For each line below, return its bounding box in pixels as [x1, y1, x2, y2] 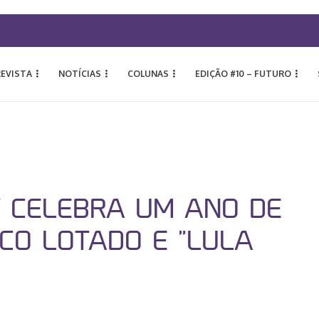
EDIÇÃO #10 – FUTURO [195, 68, 291, 79]
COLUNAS [127, 68, 169, 79]
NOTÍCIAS [58, 68, 101, 79]
